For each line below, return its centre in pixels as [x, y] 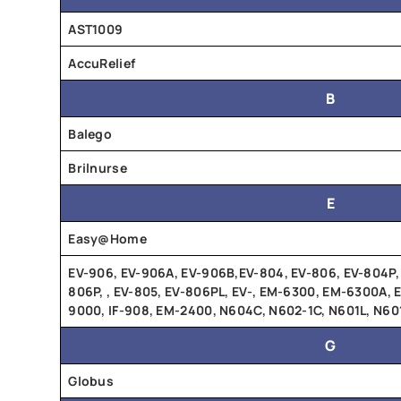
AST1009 [96, 29]
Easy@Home [107, 238]
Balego [90, 133]
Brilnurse [98, 167]
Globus [91, 380]
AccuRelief [102, 63]
